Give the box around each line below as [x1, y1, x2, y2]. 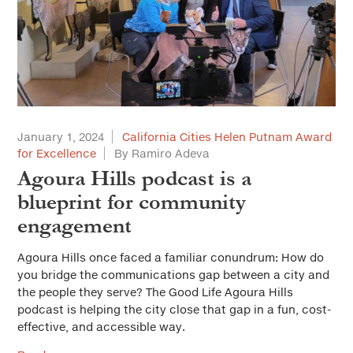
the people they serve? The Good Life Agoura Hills [17, 285, 293, 299]
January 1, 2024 [17, 130, 104, 143]
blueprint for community [17, 190, 246, 214]
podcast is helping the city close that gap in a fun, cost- [17, 303, 331, 316]
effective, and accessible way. [17, 320, 185, 333]
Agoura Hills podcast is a [17, 166, 251, 191]
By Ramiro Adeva [114, 147, 210, 160]
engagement [17, 214, 132, 238]
